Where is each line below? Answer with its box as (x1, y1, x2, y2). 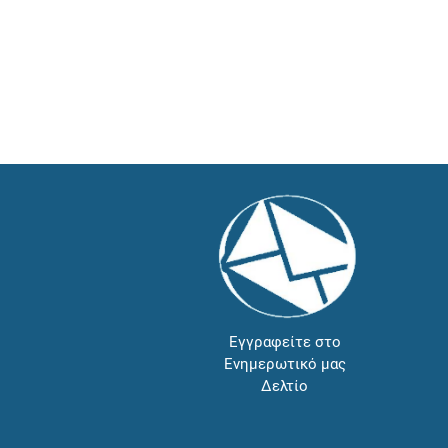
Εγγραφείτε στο (228, 333, 341, 352)
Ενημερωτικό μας (223, 355, 346, 374)
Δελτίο (261, 377, 309, 396)
